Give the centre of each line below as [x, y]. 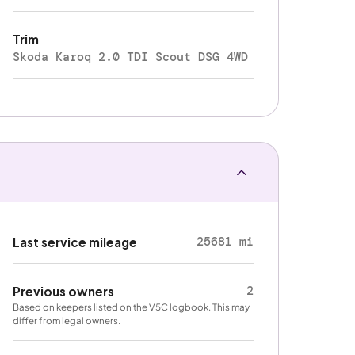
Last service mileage [75, 242]
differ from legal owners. [67, 321]
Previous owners [64, 292]
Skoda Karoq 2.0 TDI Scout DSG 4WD [131, 57]
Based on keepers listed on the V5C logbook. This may [132, 307]
